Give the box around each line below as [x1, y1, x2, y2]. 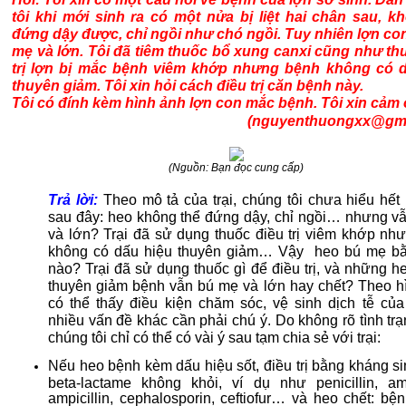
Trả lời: [48, 191, 103, 208]
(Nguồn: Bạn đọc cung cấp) [169, 161, 304, 174]
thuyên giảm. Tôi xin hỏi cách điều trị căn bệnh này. [12, 77, 367, 93]
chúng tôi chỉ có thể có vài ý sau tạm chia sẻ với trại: [48, 329, 381, 345]
